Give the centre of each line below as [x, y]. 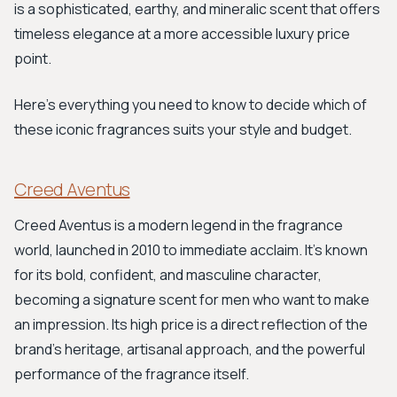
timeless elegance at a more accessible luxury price [182, 34]
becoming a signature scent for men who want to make [192, 300]
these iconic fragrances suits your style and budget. [183, 129]
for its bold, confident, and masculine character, [168, 275]
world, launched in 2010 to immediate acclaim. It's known [191, 250]
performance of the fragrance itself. [132, 374]
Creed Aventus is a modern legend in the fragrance [179, 225]
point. [33, 58]
